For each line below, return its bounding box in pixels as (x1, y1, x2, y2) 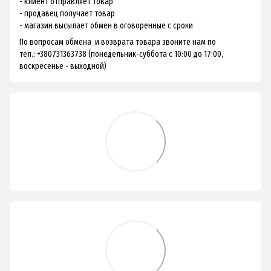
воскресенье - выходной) (19, 60, 106, 71)
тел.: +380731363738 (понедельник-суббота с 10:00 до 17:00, (19, 48, 223, 59)
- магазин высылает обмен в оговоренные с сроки (19, 20, 193, 31)
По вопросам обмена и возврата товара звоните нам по (19, 36, 216, 47)
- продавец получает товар (19, 8, 115, 19)
